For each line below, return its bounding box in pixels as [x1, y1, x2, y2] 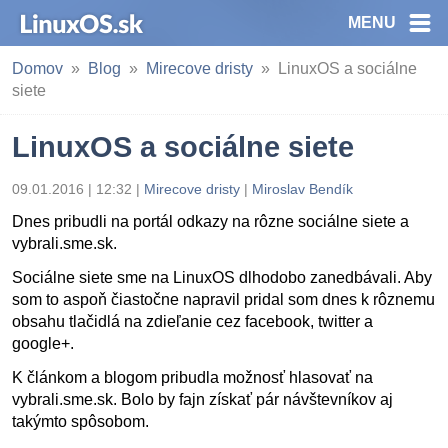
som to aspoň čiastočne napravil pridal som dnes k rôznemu [12, 291, 435, 308]
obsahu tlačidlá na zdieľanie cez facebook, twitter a [12, 313, 373, 330]
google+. [12, 335, 74, 352]
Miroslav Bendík [252, 181, 353, 197]
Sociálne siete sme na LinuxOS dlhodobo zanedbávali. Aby [12, 269, 432, 286]
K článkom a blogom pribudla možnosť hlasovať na [12, 369, 373, 386]
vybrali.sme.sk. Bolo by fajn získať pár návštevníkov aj [12, 391, 393, 408]
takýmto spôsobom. [12, 413, 149, 430]
